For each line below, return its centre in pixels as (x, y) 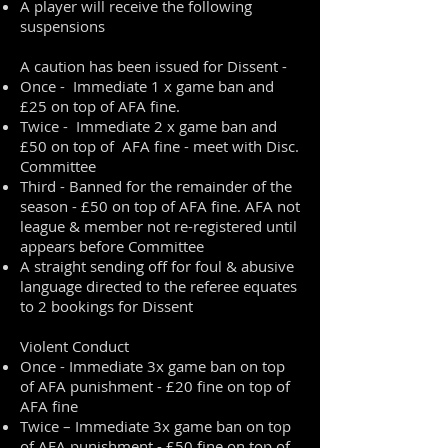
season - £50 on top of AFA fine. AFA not (160, 206)
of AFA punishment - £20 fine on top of (155, 386)
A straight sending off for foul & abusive (157, 266)
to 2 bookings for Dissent (106, 306)
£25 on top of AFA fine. (100, 106)
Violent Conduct (74, 346)
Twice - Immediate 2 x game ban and (148, 126)
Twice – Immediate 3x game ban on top (155, 426)
